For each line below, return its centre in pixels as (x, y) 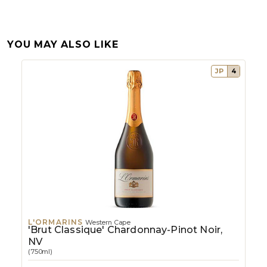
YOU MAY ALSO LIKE (63, 44)
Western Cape (108, 223)
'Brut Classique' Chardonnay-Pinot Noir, (125, 230)
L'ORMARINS (57, 222)
